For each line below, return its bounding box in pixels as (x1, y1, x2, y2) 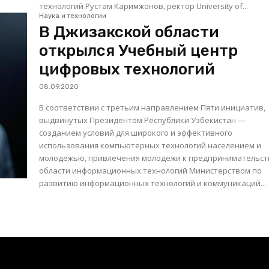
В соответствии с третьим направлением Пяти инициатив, (39, 102, 266, 113)
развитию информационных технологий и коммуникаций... (39, 178, 267, 189)
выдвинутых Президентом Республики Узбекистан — (39, 115, 246, 126)
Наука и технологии (39, 12, 107, 20)
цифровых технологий (39, 60, 216, 79)
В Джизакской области (39, 23, 220, 42)
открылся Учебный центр (39, 41, 238, 61)
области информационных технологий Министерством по (39, 165, 262, 177)
